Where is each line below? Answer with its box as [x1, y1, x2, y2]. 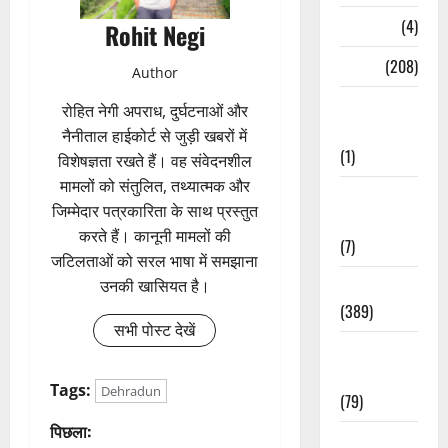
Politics [339, 273, 389, 298]
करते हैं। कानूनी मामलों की [78, 225, 231, 248]
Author [131, 63, 178, 83]
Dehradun [101, 382, 161, 401]
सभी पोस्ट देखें [114, 319, 196, 342]
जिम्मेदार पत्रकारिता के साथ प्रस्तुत [51, 200, 258, 223]
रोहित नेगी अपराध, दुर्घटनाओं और [61, 100, 248, 123]
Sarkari [339, 338, 386, 363]
